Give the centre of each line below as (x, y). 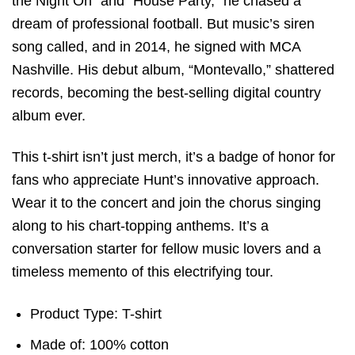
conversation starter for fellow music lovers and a (166, 249)
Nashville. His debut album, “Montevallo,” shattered (173, 69)
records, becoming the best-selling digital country (166, 92)
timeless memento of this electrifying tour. (143, 272)
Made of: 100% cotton (100, 345)
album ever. (49, 115)
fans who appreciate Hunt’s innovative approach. (166, 180)
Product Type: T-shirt (96, 313)
